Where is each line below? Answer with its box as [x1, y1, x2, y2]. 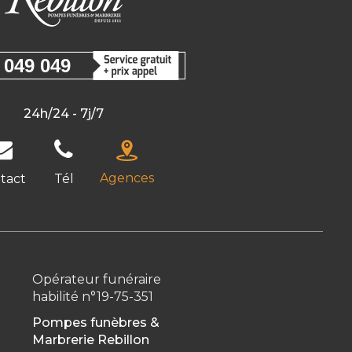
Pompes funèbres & [31, 315, 159, 330]
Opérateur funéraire [31, 272, 161, 287]
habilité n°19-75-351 [31, 289, 153, 304]
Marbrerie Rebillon [31, 332, 149, 347]
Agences [99, 170, 154, 185]
